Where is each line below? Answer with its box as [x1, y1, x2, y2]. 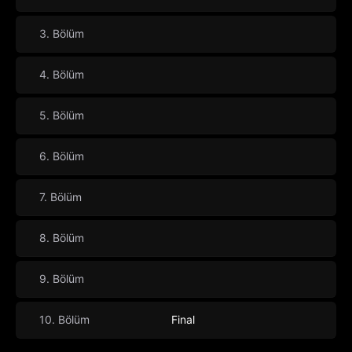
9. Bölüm [39, 272, 84, 286]
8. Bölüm [39, 231, 84, 245]
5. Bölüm [39, 108, 84, 123]
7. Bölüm [39, 190, 82, 204]
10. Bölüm [39, 313, 90, 327]
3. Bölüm [39, 27, 84, 41]
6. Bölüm [39, 149, 84, 163]
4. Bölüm [39, 68, 84, 82]
